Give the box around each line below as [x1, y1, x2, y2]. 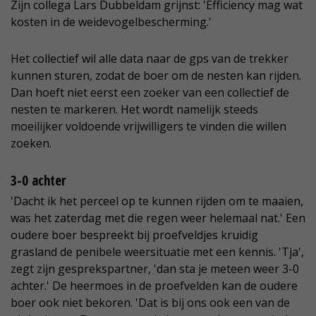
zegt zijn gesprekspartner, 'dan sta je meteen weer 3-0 [11, 260, 299, 276]
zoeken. [11, 135, 51, 151]
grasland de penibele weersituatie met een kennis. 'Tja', [11, 243, 304, 260]
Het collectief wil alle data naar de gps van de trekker [11, 50, 288, 66]
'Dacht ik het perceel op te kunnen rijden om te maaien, [11, 193, 303, 209]
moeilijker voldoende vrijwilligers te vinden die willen [11, 118, 286, 134]
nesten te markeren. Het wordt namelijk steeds [11, 101, 258, 117]
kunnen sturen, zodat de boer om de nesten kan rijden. [11, 67, 301, 83]
